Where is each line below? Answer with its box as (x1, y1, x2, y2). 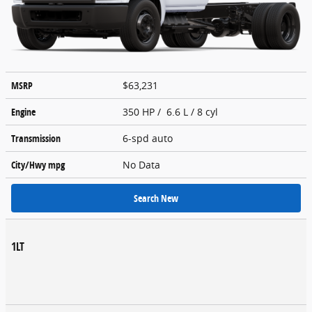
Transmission (11, 131, 61, 145)
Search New (134, 191, 178, 205)
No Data (123, 157, 166, 171)
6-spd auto (123, 131, 175, 145)
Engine (11, 104, 36, 118)
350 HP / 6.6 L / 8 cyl (123, 104, 221, 118)
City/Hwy (11, 157, 48, 171)
